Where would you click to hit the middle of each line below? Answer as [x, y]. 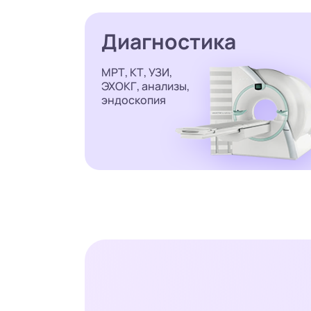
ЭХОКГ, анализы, [145, 86]
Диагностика [169, 42]
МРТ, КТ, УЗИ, [137, 73]
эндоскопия [134, 100]
